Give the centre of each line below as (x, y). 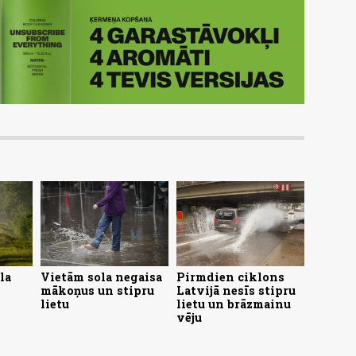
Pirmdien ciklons (230, 277)
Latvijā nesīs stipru (236, 290)
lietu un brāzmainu (234, 304)
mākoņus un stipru (97, 290)
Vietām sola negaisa (101, 277)
